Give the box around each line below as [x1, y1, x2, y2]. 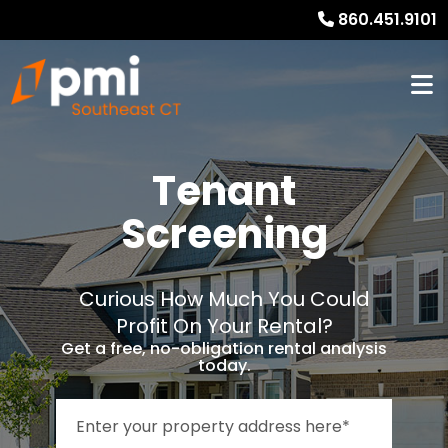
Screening [120, 206, 328, 262]
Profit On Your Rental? [115, 312, 333, 340]
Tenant [152, 163, 296, 219]
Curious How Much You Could [78, 285, 370, 313]
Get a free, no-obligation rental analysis [61, 337, 387, 360]
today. [197, 354, 251, 377]
